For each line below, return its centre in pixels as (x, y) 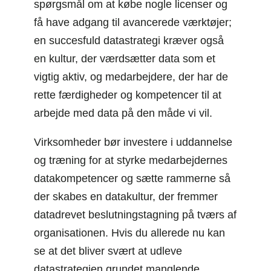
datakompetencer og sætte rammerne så (132, 178)
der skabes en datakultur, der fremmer (126, 196)
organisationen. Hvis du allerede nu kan (129, 233)
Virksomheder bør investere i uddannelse (133, 142)
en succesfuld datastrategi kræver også (129, 40)
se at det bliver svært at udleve (108, 251)
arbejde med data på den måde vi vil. (123, 113)
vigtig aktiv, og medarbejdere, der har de (131, 77)
